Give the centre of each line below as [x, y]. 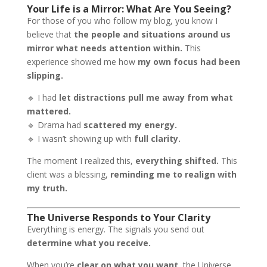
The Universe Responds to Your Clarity [118, 218]
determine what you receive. [89, 243]
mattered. [49, 111]
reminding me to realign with [173, 174]
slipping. [45, 75]
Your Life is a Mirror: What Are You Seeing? [129, 9]
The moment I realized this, [81, 161]
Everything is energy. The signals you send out [115, 229]
